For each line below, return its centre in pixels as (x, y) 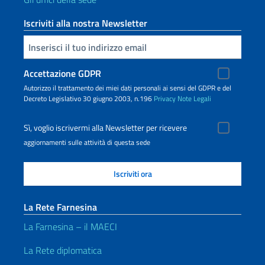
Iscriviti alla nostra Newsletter (85, 23)
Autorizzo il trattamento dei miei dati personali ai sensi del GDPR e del (127, 88)
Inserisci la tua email (29, 46)
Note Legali (194, 98)
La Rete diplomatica (63, 250)
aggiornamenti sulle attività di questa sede (87, 142)
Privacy (165, 98)
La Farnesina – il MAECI (70, 227)
